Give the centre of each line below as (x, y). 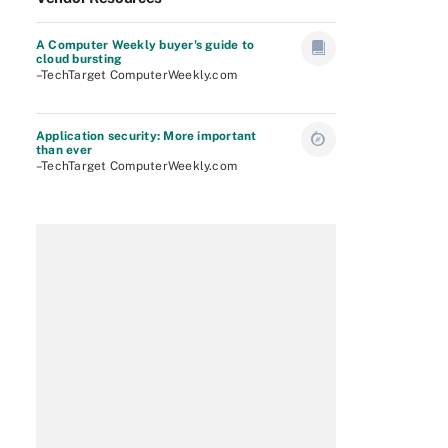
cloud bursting (79, 59)
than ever (64, 150)
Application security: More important (146, 136)
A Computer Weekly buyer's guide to (145, 45)
